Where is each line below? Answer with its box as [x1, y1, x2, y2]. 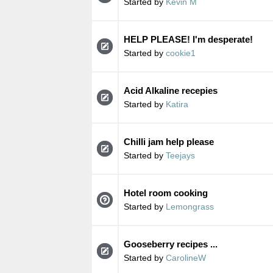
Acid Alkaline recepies [123, 85, 218, 96]
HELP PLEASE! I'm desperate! [123, 34, 253, 44]
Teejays [165, 150, 195, 160]
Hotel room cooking [123, 187, 208, 198]
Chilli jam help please [123, 136, 214, 147]
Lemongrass [165, 201, 214, 211]
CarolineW [165, 252, 206, 263]
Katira [165, 99, 188, 109]
